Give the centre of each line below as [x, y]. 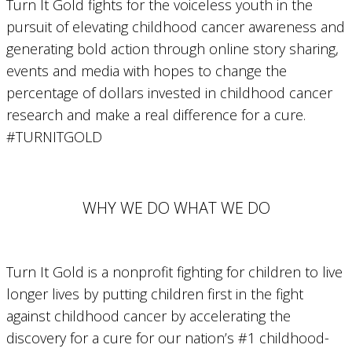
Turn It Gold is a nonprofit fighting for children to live [174, 271]
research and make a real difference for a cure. [156, 115]
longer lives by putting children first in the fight [155, 293]
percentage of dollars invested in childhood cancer [169, 93]
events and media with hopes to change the [147, 71]
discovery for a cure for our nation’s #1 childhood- [168, 337]
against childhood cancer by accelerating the [148, 315]
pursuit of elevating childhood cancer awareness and [176, 27]
